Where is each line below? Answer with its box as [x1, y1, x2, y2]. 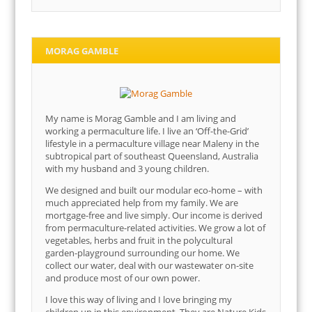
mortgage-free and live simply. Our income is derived [45, 209, 263, 222]
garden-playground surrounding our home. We [45, 247, 240, 260]
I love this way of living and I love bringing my [45, 293, 233, 306]
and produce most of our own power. [45, 272, 201, 285]
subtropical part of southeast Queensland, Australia [45, 150, 259, 163]
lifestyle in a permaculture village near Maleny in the [45, 137, 260, 150]
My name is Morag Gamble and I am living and [45, 112, 237, 125]
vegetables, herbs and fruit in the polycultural [45, 234, 233, 247]
